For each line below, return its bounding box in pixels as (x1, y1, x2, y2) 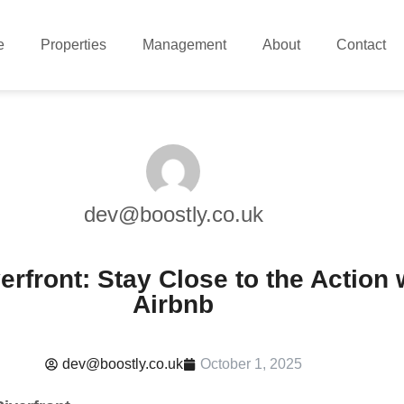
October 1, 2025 (199, 356, 302, 372)
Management (142, 37, 227, 52)
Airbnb (133, 290, 214, 318)
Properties (41, 37, 107, 52)
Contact (336, 37, 387, 52)
